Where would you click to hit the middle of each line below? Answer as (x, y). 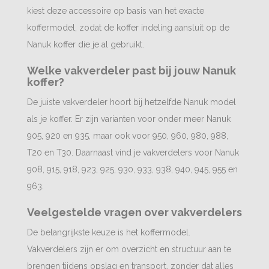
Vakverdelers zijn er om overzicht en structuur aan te (129, 249)
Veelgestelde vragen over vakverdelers (134, 212)
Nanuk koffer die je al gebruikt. (86, 44)
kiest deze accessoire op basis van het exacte (116, 11)
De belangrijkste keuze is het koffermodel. (109, 232)
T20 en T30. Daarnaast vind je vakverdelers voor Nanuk (133, 153)
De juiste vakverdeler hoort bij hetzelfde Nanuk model (131, 102)
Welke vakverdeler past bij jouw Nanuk (131, 71)
